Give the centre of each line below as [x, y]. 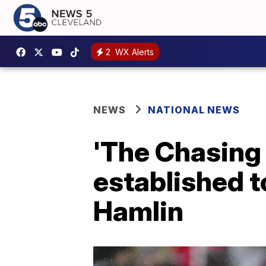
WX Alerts [133, 52]
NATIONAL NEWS [194, 110]
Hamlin [138, 211]
